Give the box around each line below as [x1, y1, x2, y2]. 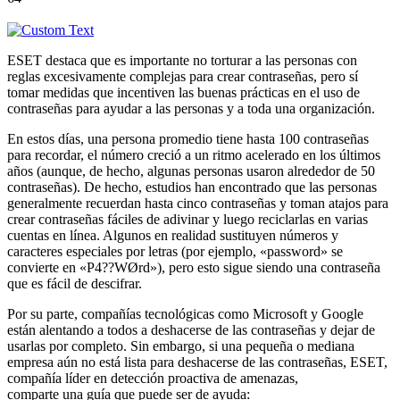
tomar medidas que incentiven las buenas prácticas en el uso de [7, 84, 360, 100]
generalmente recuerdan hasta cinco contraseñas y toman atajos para [7, 195, 388, 211]
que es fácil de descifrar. [7, 275, 142, 291]
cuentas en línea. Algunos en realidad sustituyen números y [7, 227, 338, 243]
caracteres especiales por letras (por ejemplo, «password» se [7, 243, 343, 259]
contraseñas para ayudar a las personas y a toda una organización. [7, 100, 375, 116]
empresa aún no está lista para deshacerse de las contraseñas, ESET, [7, 354, 387, 370]
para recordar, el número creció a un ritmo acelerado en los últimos [7, 146, 380, 162]
